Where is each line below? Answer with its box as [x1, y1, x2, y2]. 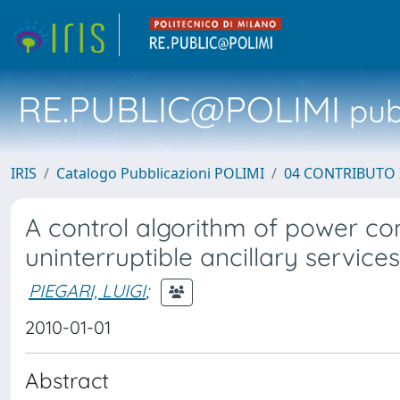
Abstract [25, 367, 109, 394]
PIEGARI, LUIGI [29, 279, 146, 302]
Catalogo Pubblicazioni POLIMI [56, 163, 264, 183]
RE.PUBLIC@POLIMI [18, 87, 340, 131]
